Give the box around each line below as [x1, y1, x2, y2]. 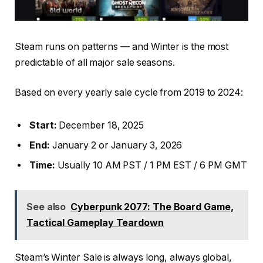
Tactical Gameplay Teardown [26, 217, 164, 229]
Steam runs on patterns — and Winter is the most [15, 41, 229, 52]
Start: [29, 119, 57, 131]
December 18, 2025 [56, 119, 144, 131]
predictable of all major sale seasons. [15, 56, 175, 68]
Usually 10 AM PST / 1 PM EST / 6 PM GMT [55, 159, 247, 171]
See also [26, 201, 66, 213]
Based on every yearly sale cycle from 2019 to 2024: [15, 87, 243, 99]
